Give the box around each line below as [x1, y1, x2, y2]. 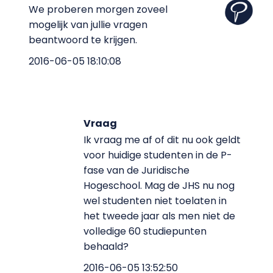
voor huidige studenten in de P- [83, 148, 232, 162]
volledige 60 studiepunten [83, 224, 207, 238]
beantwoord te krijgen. [28, 33, 137, 47]
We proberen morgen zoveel [28, 2, 168, 16]
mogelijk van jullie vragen [28, 18, 147, 32]
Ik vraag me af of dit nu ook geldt [83, 133, 241, 147]
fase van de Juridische [83, 163, 190, 177]
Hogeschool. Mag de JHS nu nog [83, 179, 235, 193]
